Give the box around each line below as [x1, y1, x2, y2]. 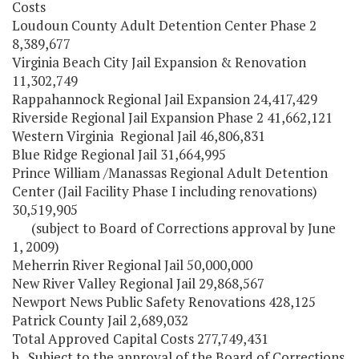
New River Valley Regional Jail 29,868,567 [12, 274, 264, 293]
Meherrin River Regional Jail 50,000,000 [12, 256, 252, 275]
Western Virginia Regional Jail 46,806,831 [12, 127, 265, 146]
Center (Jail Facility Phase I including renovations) [12, 182, 317, 201]
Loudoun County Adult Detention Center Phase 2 [12, 16, 317, 35]
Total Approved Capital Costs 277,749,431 [12, 329, 268, 349]
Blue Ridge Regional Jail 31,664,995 [12, 145, 226, 164]
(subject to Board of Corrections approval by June [12, 219, 336, 238]
